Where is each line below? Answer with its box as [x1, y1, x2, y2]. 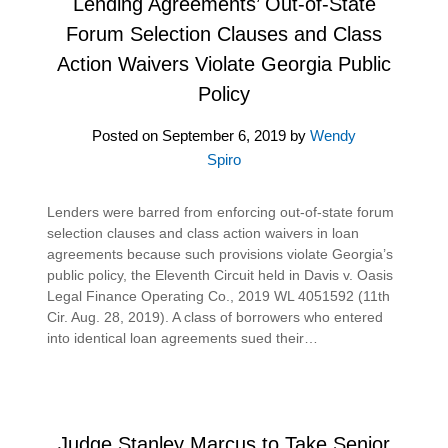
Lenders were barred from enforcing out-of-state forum [47, 203, 395, 220]
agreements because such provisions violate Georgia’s [47, 245, 394, 262]
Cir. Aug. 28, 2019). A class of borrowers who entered [47, 308, 384, 325]
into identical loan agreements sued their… [47, 329, 319, 346]
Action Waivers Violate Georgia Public [57, 52, 391, 75]
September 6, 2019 [162, 126, 286, 144]
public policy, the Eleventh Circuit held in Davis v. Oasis [47, 266, 394, 283]
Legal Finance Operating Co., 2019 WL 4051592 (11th [47, 287, 391, 304]
